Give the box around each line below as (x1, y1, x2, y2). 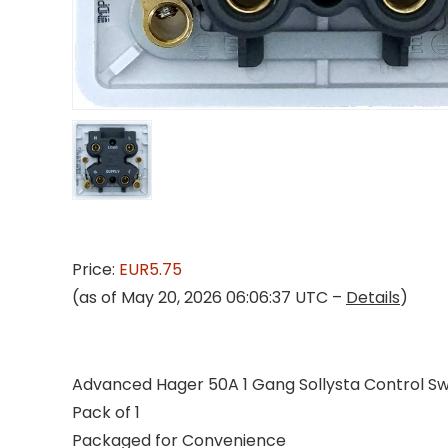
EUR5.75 (119, 258, 182, 281)
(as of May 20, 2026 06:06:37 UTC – (72, 286, 346, 309)
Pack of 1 (72, 401, 140, 424)
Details (346, 286, 400, 309)
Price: (72, 258, 119, 281)
